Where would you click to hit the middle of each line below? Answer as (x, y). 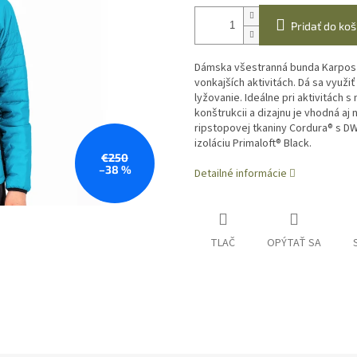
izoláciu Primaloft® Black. (253, 144)
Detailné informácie (241, 174)
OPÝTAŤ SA (294, 243)
